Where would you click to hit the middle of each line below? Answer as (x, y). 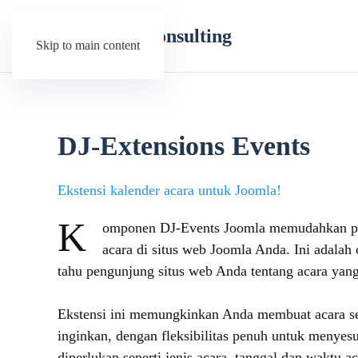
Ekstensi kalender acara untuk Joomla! (169, 190)
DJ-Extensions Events (184, 146)
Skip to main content (88, 45)
